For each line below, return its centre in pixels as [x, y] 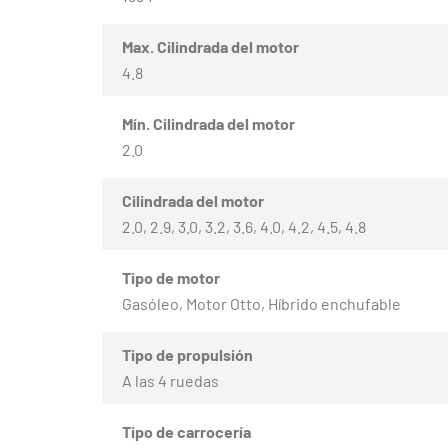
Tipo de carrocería [186, 431]
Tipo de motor [171, 277]
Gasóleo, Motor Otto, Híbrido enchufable [261, 303]
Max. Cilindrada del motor [210, 46]
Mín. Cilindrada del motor [208, 123]
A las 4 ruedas [170, 380]
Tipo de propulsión [187, 354]
